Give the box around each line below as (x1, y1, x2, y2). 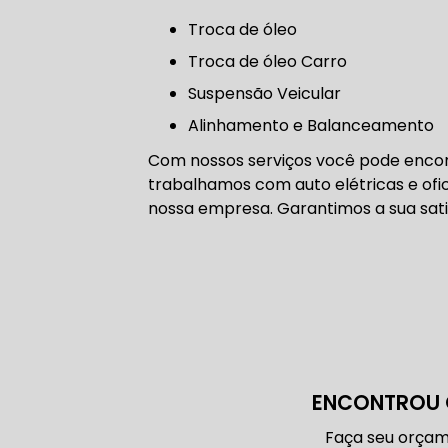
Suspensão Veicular (196, 82, 341, 105)
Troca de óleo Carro (197, 50, 347, 73)
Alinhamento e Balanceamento (198, 114, 434, 137)
